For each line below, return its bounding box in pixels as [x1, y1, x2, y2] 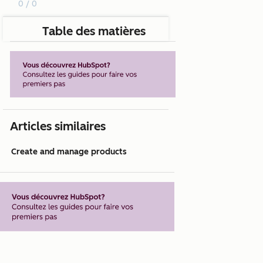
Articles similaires [10, 119, 106, 134]
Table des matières [42, 24, 146, 39]
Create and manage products [11, 147, 127, 157]
